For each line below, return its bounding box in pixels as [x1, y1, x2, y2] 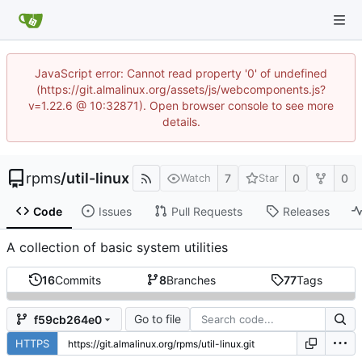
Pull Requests [170, 204, 242, 218]
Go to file [133, 312, 181, 326]
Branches [166, 272, 216, 287]
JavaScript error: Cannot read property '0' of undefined [35, 66, 327, 80]
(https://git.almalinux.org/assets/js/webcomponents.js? [36, 82, 326, 96]
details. [162, 115, 200, 128]
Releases [282, 204, 330, 218]
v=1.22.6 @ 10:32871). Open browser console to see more [28, 99, 334, 112]
